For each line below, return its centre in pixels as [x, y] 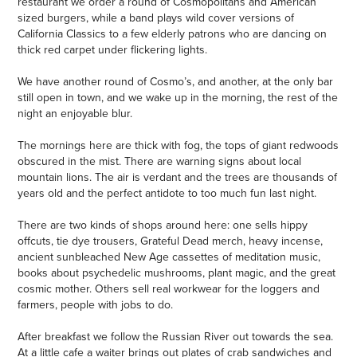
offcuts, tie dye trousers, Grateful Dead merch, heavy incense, [171, 240]
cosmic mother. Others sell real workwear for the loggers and [169, 288]
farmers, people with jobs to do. [96, 304]
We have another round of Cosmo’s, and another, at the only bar [176, 81]
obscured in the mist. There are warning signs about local [160, 161]
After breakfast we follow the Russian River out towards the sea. [176, 336]
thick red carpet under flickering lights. [113, 49]
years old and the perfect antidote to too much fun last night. [167, 192]
